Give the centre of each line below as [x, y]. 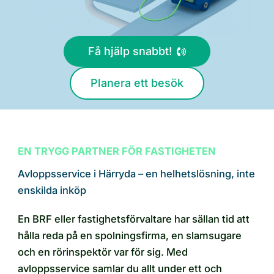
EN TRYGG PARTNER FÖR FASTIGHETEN [117, 151]
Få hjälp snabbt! [130, 51]
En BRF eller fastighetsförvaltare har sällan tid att [134, 219]
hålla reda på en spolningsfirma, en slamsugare [130, 235]
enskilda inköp [52, 190]
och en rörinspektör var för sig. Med [103, 252]
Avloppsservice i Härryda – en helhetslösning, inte [136, 173]
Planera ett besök [137, 83]
